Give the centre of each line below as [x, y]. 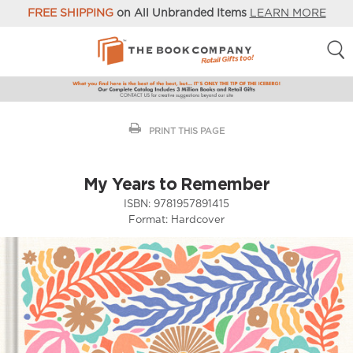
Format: [148, 220]
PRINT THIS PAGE [186, 131]
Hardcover [198, 220]
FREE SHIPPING [70, 13]
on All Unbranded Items [181, 13]
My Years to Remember [176, 183]
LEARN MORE [288, 13]
